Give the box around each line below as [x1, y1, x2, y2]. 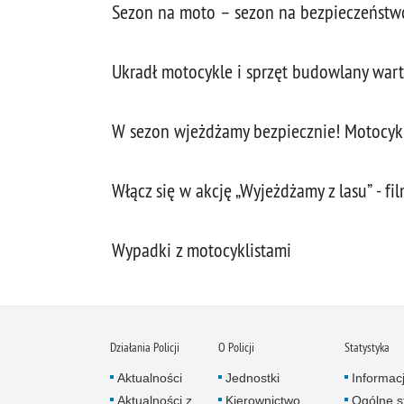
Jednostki [225, 371, 280, 385]
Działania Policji [110, 339, 179, 355]
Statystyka [344, 339, 390, 355]
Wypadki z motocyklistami [112, 238, 291, 262]
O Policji [218, 339, 254, 355]
